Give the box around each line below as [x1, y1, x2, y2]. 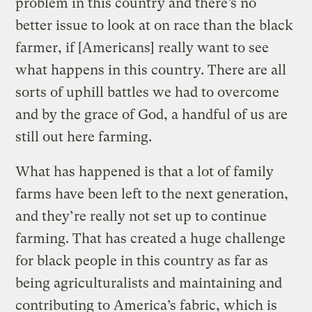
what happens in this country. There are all [15, 61, 287, 78]
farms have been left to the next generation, [15, 185, 289, 202]
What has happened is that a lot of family [15, 163, 274, 180]
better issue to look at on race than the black [15, 17, 294, 33]
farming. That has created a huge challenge [15, 230, 286, 247]
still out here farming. [15, 128, 153, 145]
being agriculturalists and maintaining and [15, 274, 283, 291]
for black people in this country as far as [15, 252, 269, 269]
